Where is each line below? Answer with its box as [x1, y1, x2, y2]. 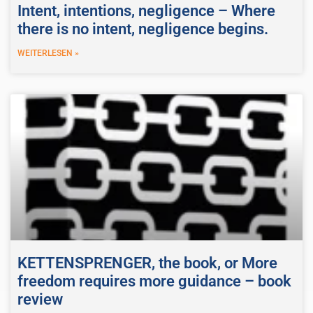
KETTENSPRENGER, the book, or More [17, 254, 277, 272]
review [17, 291, 63, 309]
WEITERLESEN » [17, 48, 79, 59]
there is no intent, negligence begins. [17, 20, 268, 38]
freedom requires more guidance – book [17, 272, 291, 291]
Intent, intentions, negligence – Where [17, 2, 275, 20]
